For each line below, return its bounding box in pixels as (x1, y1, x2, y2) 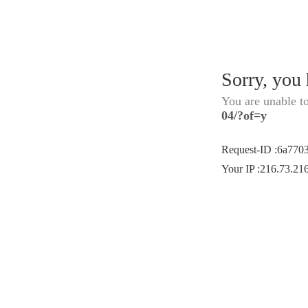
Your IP (221, 163, 257, 175)
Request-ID (221, 144, 274, 155)
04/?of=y (221, 109, 267, 122)
